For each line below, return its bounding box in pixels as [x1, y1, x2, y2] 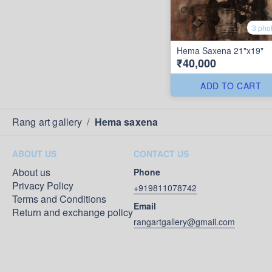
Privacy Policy [12, 178, 73, 192]
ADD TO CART [200, 79, 262, 92]
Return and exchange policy [12, 205, 133, 219]
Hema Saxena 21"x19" [177, 44, 263, 56]
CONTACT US [134, 148, 189, 160]
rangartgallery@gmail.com [134, 216, 235, 228]
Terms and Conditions [12, 192, 106, 206]
